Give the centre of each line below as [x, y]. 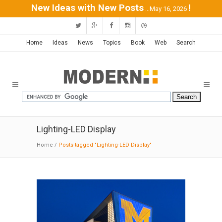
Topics [112, 43]
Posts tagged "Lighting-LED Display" [105, 145]
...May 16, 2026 [166, 9]
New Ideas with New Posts [87, 8]
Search [186, 43]
